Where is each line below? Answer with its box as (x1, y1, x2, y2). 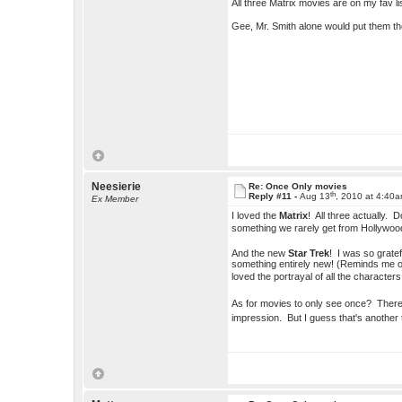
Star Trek (288, 248, 330, 259)
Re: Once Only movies (249, 181, 348, 192)
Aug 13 (300, 191, 331, 202)
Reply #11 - (249, 191, 301, 202)
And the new (232, 248, 289, 259)
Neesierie (92, 180, 142, 194)
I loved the (232, 210, 280, 222)
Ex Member (92, 194, 139, 205)
